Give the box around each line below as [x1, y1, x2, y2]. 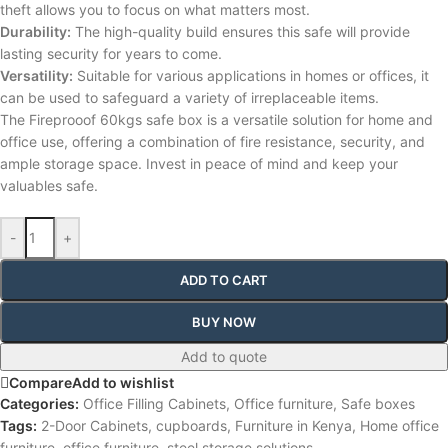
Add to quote [181, 347, 267, 365]
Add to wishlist [72, 373, 174, 391]
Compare [9, 373, 72, 391]
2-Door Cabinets [41, 416, 148, 434]
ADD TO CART [180, 271, 268, 288]
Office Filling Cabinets [83, 394, 226, 412]
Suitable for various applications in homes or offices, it [73, 66, 429, 84]
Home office [360, 416, 439, 434]
